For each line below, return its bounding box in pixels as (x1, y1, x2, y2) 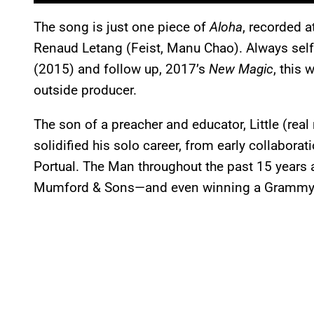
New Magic (209, 60, 273, 77)
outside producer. (34, 81, 140, 98)
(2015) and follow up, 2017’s (34, 60, 209, 77)
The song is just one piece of (34, 18, 210, 35)
